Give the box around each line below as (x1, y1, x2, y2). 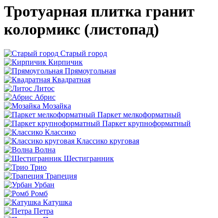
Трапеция (45, 171, 77, 180)
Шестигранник (64, 154, 114, 163)
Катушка (43, 198, 72, 206)
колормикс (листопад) (4, 20, 159, 38)
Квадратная (52, 75, 91, 84)
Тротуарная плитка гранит (4, 2, 195, 20)
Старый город (60, 49, 107, 57)
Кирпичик (48, 57, 83, 66)
